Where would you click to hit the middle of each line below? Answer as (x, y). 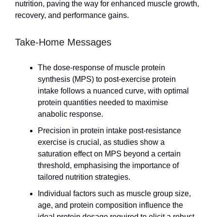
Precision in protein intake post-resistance (109, 131)
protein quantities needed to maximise (103, 103)
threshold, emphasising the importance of (108, 166)
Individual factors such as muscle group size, (114, 194)
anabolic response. (70, 114)
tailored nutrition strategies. (84, 177)
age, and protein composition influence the (110, 205)
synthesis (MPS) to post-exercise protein (107, 79)
